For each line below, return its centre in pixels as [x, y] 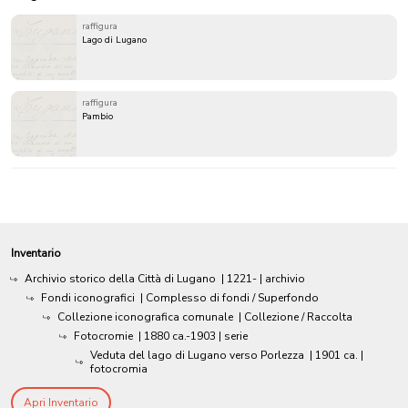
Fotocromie [103, 337]
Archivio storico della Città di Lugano [120, 279]
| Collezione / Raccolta [296, 317]
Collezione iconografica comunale [145, 317]
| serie [233, 337]
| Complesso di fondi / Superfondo [229, 298]
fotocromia [119, 369]
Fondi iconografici [88, 298]
